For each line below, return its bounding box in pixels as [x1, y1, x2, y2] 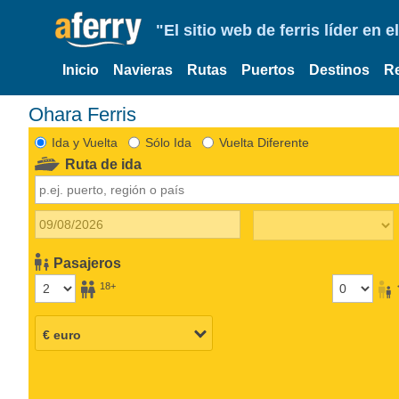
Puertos [241, 62, 295, 77]
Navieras [113, 62, 173, 77]
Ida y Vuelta [51, 134, 118, 150]
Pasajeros [53, 255, 122, 271]
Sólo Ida [144, 134, 191, 150]
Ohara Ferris [44, 102, 136, 126]
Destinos [309, 62, 370, 77]
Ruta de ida [65, 156, 142, 172]
